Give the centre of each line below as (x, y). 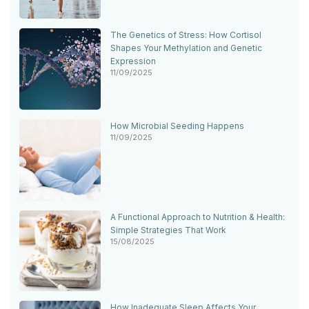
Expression (133, 61)
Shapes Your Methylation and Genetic (186, 48)
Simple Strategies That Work (168, 230)
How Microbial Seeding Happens (177, 126)
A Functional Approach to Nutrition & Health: (197, 217)
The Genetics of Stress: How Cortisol (186, 35)
